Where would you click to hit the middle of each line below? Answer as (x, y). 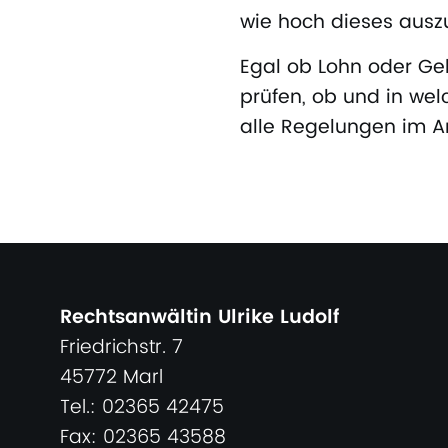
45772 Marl (111, 377)
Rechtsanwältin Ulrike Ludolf (199, 317)
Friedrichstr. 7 (121, 347)
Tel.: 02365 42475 (142, 407)
